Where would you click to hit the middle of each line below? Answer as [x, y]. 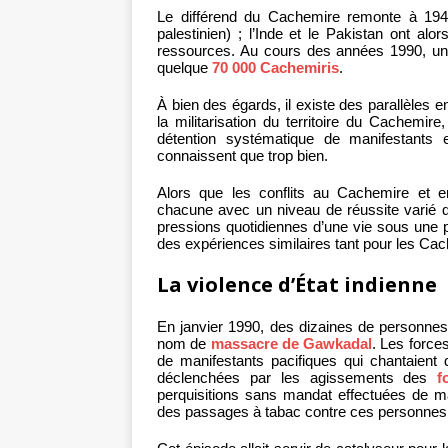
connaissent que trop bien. [242, 156]
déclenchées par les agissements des [297, 378]
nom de [184, 344]
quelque [184, 68]
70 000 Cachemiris [275, 68]
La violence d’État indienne [297, 285]
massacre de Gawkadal [291, 344]
